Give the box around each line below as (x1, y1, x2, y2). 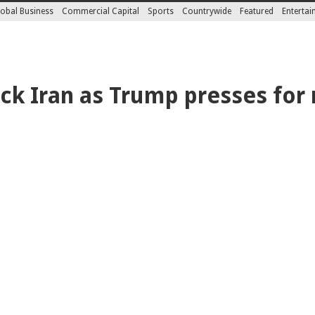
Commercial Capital (62, 6, 140, 16)
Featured (240, 6, 274, 16)
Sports (148, 6, 174, 16)
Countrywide (182, 6, 232, 16)
